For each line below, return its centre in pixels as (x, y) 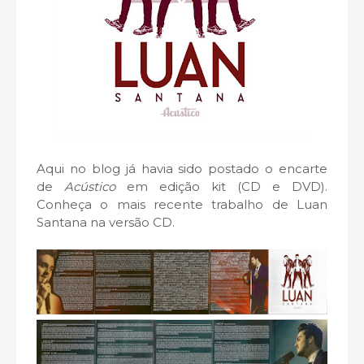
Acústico (84, 186)
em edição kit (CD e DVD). (221, 186)
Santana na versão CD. (106, 222)
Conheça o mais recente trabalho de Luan (182, 204)
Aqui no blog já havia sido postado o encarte (182, 169)
